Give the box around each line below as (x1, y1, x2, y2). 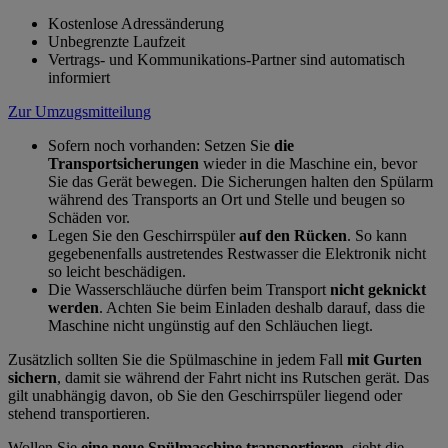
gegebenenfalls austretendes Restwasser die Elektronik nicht (48, 244, 426, 262)
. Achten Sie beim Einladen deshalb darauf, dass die (99, 298, 425, 316)
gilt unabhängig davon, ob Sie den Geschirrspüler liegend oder (8, 386, 402, 404)
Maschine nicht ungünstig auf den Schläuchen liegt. (48, 316, 373, 334)
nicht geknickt (330, 280, 426, 298)
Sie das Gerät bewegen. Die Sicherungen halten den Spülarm (48, 172, 433, 190)
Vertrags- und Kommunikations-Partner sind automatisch (48, 50, 405, 68)
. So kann (347, 226, 407, 244)
